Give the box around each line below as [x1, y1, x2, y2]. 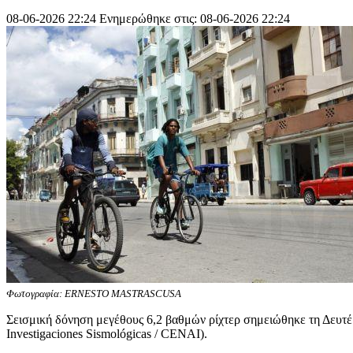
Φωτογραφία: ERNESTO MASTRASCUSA [6, 287, 181, 299]
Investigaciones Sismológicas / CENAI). [6, 326, 207, 340]
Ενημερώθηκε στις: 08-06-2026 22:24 [99, 11, 290, 25]
